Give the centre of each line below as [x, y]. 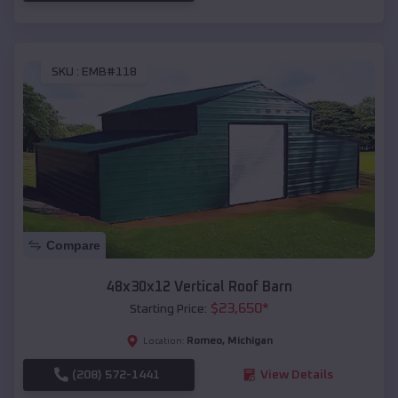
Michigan [250, 341]
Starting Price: [168, 309]
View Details [296, 374]
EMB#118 [109, 72]
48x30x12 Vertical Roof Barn [199, 287]
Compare [73, 245]
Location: [163, 341]
